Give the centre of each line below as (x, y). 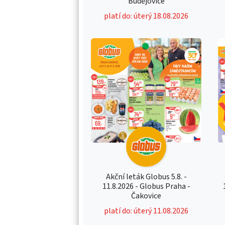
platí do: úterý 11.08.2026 (146, 211)
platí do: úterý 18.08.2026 (146, 16)
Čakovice (146, 196)
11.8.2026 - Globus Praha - (146, 186)
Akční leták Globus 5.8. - (146, 177)
